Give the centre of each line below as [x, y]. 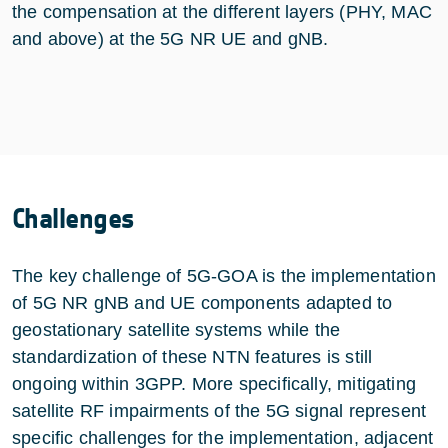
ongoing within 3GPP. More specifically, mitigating [214, 383]
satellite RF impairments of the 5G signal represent [219, 410]
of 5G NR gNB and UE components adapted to [202, 302]
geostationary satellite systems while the [176, 329]
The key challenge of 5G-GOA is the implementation [224, 275]
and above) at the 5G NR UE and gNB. [170, 38]
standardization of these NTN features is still [192, 356]
